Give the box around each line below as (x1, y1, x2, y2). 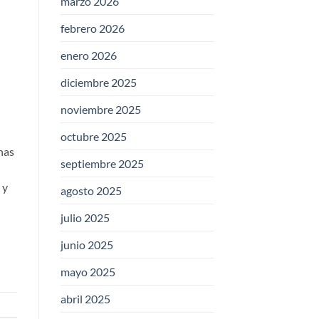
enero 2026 (60, 48, 117, 63)
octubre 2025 (60, 130, 127, 144)
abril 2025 (60, 292, 110, 306)
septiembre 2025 (60, 157, 144, 171)
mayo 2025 (60, 265, 115, 279)
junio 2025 (60, 238, 113, 252)
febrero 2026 (60, 21, 125, 36)
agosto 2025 (60, 184, 122, 198)
